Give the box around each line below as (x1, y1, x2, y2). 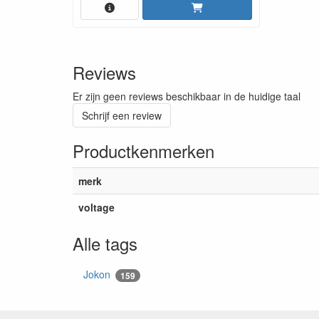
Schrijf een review (82, 108, 162, 122)
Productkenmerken (73, 137, 214, 163)
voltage (78, 199, 115, 214)
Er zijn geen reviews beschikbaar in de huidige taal (73, 88, 300, 103)
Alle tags (73, 230, 137, 256)
